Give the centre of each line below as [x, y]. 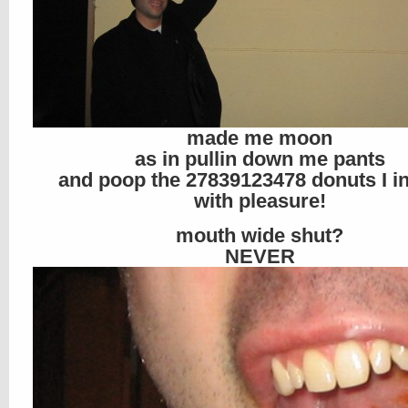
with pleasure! [260, 201]
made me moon [260, 138]
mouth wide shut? [260, 235]
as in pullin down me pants [260, 159]
